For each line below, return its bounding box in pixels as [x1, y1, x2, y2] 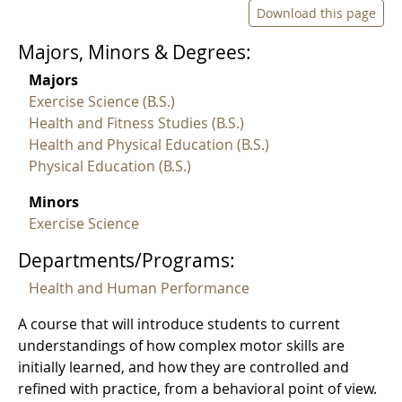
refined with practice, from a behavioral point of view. [18, 379, 377, 399]
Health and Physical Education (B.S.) [29, 135, 269, 155]
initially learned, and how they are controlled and [18, 357, 349, 378]
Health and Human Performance [29, 278, 249, 299]
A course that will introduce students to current [18, 314, 340, 335]
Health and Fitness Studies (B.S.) [29, 113, 244, 134]
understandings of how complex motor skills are [18, 336, 345, 356]
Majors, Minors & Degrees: [18, 39, 251, 65]
